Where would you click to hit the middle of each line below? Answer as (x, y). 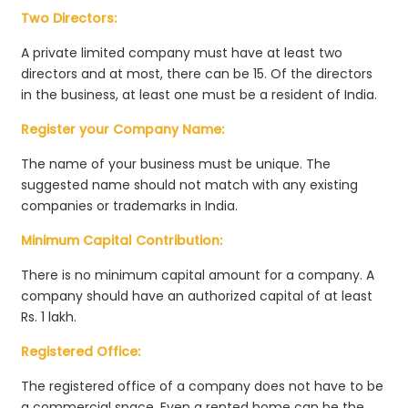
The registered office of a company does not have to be (203, 386)
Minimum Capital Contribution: (122, 240)
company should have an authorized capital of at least (197, 296)
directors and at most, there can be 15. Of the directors (197, 73)
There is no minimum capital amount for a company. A (198, 275)
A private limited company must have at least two (182, 52)
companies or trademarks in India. (132, 205)
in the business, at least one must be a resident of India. (199, 94)
